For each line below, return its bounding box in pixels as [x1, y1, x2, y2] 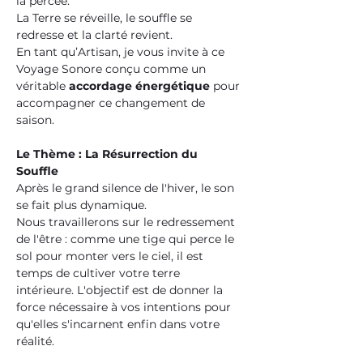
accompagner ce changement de [16, 96, 208, 110]
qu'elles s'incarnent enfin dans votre [16, 317, 223, 331]
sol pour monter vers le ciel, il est [16, 249, 207, 263]
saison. [16, 113, 54, 127]
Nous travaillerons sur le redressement [16, 215, 238, 229]
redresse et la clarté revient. [16, 28, 176, 42]
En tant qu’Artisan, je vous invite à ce [16, 45, 228, 59]
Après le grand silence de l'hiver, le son [16, 181, 237, 195]
